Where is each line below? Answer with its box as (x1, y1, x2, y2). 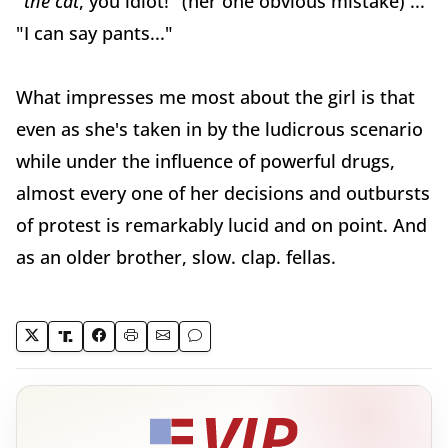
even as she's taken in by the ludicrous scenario (16, 117, 423, 141)
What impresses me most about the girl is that (16, 85, 415, 109)
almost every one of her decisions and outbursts (16, 181, 430, 205)
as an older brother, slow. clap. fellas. (16, 245, 336, 269)
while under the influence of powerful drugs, (16, 149, 395, 173)
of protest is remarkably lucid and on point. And (16, 213, 427, 237)
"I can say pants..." (16, 21, 173, 45)
